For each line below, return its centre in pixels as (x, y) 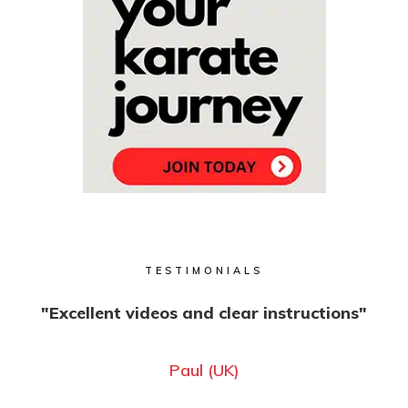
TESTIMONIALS (204, 270)
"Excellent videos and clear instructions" (204, 312)
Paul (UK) (204, 370)
